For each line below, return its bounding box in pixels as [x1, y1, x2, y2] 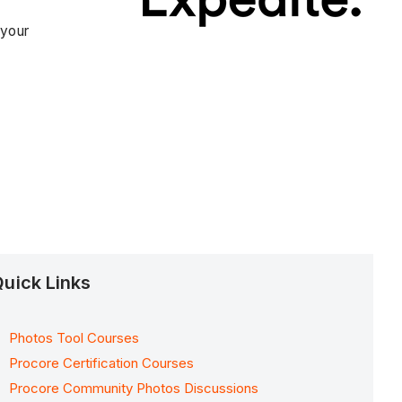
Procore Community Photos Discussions [9, 379, 259, 397]
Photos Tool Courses [9, 329, 140, 347]
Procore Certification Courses [9, 354, 195, 371]
